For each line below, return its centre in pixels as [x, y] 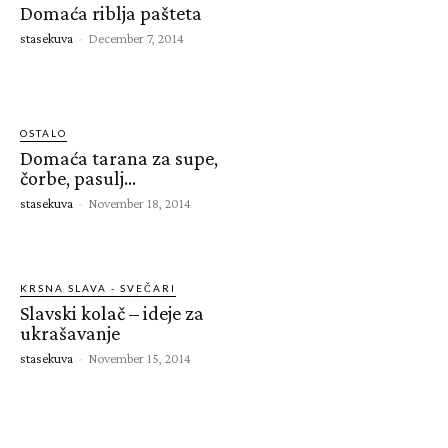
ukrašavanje [70, 332]
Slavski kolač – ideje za [112, 312]
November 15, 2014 [139, 357]
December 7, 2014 [136, 37]
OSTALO [43, 132]
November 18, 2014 [139, 202]
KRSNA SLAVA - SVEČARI [98, 287]
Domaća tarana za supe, [119, 157]
